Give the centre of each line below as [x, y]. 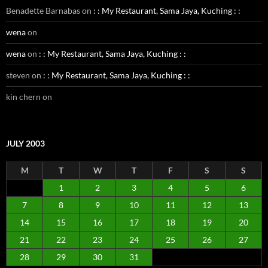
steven [18, 75]
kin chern [23, 97]
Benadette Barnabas [43, 10]
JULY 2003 [25, 143]
